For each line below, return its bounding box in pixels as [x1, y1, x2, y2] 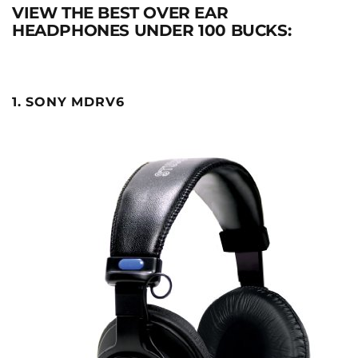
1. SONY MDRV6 [12, 93, 125, 109]
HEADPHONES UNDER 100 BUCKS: [12, 20, 292, 40]
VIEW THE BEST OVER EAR [12, 2, 229, 22]
